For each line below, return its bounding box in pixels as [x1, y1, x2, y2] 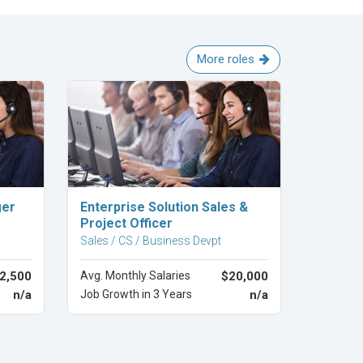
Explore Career [136, 194, 212, 207]
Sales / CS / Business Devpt [79, 234, 221, 247]
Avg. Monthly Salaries [79, 269, 190, 282]
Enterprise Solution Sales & [79, 199, 248, 215]
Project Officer [79, 216, 173, 231]
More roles [197, 51, 254, 66]
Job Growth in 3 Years [79, 288, 192, 301]
